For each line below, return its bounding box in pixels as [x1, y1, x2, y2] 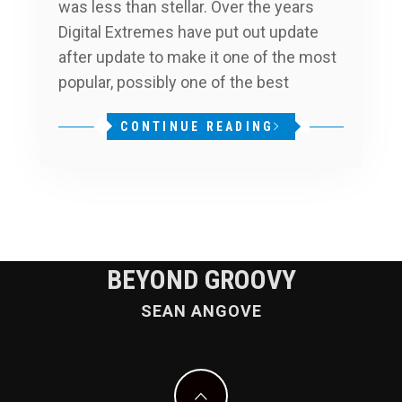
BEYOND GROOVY [106, 263, 296, 295]
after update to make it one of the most [58, 47, 336, 66]
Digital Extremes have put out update [58, 22, 319, 41]
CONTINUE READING [120, 118, 275, 134]
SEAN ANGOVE [140, 301, 262, 320]
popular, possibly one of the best [58, 72, 289, 92]
